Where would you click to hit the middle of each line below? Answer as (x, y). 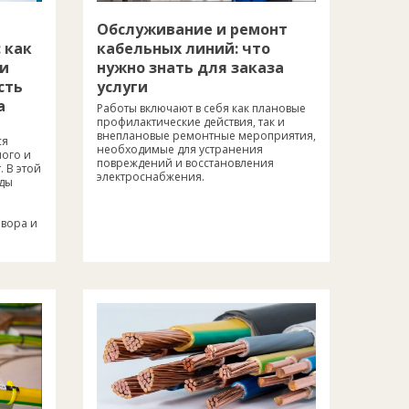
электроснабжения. (151, 176)
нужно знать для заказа (190, 67)
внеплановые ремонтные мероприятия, (206, 135)
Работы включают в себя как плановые (201, 108)
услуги (122, 86)
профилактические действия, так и (191, 121)
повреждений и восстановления (185, 163)
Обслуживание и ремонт (192, 29)
